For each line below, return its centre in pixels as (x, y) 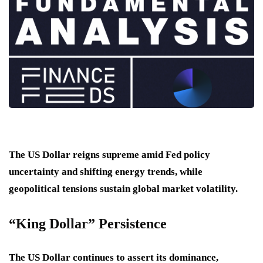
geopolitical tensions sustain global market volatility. (123, 189)
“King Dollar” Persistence (88, 224)
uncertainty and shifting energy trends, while (106, 172)
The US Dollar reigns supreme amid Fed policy (109, 155)
